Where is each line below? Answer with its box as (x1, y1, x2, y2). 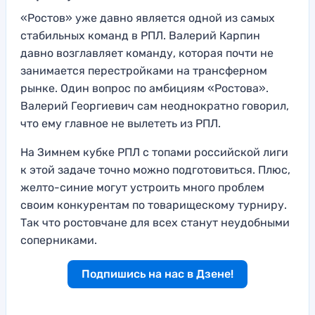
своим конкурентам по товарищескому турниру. (20, 198, 287, 212)
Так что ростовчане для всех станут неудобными (20, 215, 290, 229)
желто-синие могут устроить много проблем (20, 180, 264, 194)
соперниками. (20, 233, 97, 247)
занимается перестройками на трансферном (20, 63, 267, 77)
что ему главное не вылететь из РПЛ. (20, 116, 221, 130)
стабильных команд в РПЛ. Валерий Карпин (20, 28, 260, 42)
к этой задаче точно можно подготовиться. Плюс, (20, 162, 290, 176)
